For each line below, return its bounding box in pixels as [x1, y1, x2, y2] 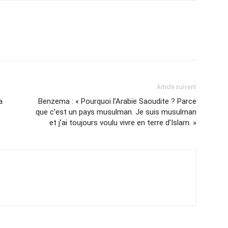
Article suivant [157, 83, 196, 91]
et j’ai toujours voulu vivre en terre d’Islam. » [49, 118, 196, 127]
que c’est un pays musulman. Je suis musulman [36, 107, 196, 117]
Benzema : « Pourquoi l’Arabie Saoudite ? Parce [38, 97, 196, 106]
